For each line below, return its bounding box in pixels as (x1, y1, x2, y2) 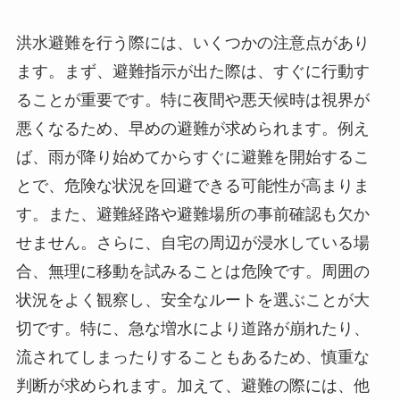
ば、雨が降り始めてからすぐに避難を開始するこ (15, 147, 370, 166)
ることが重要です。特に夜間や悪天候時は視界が (15, 90, 370, 109)
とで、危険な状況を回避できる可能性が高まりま (15, 176, 370, 195)
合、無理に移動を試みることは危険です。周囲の (15, 262, 370, 280)
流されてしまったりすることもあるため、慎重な (15, 347, 370, 366)
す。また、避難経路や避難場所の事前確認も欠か (15, 204, 370, 223)
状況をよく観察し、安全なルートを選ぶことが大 (15, 290, 370, 309)
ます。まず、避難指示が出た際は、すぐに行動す (15, 62, 370, 80)
